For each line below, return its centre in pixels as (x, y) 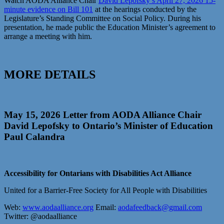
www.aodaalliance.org (58, 207)
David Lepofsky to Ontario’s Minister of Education (108, 126)
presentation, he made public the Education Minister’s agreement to (110, 27)
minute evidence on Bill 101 (48, 9)
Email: (106, 207)
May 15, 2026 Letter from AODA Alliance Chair (103, 115)
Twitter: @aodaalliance (40, 216)
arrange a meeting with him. (48, 36)
